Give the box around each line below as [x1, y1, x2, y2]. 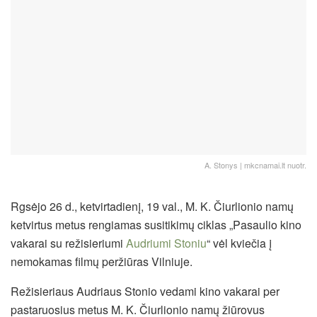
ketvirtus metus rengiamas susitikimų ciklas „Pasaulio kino [11, 216, 301, 233]
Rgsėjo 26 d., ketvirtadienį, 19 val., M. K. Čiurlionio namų [11, 197, 294, 214]
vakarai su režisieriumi [11, 234, 126, 251]
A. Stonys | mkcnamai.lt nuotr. [204, 158, 306, 171]
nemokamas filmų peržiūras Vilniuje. [11, 253, 192, 270]
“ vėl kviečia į [207, 234, 272, 251]
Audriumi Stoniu [126, 234, 207, 251]
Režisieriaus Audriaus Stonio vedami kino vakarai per [11, 282, 279, 299]
